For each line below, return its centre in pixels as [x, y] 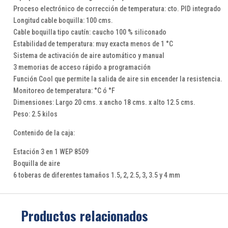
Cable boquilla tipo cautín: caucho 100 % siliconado [90, 32]
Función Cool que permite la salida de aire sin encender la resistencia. [118, 79]
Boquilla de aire [36, 164]
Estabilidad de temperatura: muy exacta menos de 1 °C [93, 44]
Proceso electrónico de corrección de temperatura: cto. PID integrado [117, 9]
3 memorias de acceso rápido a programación [82, 67]
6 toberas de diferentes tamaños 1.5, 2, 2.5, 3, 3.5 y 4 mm [96, 175]
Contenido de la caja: [44, 133]
